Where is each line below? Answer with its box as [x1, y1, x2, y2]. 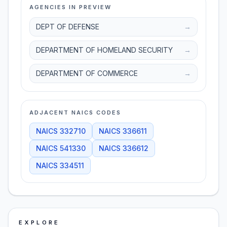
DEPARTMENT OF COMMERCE [36, 69, 138, 78]
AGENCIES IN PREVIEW [29, 4, 111, 11]
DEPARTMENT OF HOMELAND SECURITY [36, 46, 173, 54]
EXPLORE [19, 219, 60, 226]
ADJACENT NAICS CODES [29, 109, 121, 116]
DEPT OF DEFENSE [36, 22, 99, 31]
